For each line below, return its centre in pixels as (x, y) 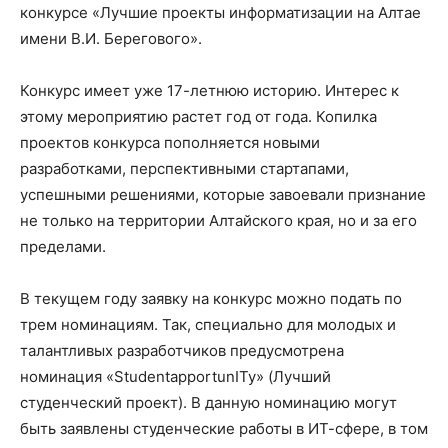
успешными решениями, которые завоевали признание (223, 194)
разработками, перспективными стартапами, (184, 168)
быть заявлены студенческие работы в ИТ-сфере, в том (224, 428)
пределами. (63, 246)
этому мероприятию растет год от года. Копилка (198, 116)
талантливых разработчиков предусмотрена (182, 350)
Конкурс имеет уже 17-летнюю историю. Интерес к (209, 90)
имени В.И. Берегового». (111, 38)
